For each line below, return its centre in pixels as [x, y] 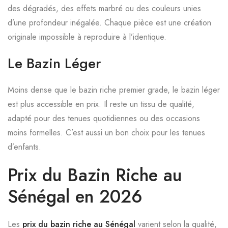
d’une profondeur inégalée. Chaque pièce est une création [109, 23]
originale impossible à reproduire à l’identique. [87, 37]
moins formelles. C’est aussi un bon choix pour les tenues [106, 133]
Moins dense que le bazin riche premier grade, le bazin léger [114, 90]
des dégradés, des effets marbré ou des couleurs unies [104, 8]
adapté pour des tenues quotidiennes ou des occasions [104, 118]
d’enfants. [24, 147]
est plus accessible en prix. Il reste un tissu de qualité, [101, 104]
